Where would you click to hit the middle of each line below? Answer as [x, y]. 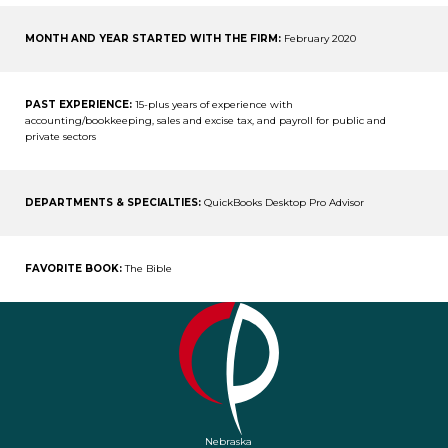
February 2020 [318, 39]
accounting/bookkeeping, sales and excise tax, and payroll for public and [205, 121]
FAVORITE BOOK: [73, 269]
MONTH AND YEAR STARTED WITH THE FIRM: [153, 39]
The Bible [147, 269]
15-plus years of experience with [212, 105]
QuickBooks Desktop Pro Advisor [282, 203]
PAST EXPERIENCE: [78, 105]
